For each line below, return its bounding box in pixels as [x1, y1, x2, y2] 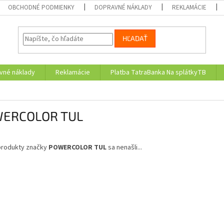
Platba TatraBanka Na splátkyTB [110, 67, 206, 77]
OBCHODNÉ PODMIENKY [8, 3, 75, 12]
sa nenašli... [106, 142, 142, 153]
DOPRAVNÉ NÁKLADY [94, 3, 152, 12]
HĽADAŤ [122, 34, 148, 43]
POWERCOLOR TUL [48, 142, 106, 153]
